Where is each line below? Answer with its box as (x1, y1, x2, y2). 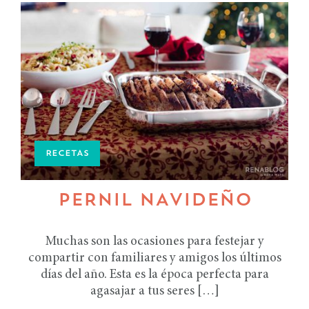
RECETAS (46, 149, 89, 158)
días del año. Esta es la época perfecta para (40, 268, 269, 282)
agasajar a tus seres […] (90, 285, 219, 299)
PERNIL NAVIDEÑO (57, 192, 252, 210)
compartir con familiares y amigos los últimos (28, 252, 281, 266)
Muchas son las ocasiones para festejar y (45, 235, 264, 249)
